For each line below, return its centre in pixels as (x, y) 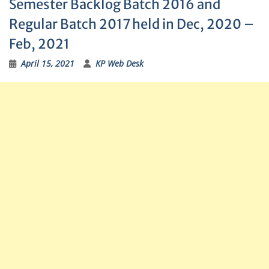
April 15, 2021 (48, 63)
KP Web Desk (119, 63)
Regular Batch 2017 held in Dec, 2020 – (131, 24)
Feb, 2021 (39, 44)
